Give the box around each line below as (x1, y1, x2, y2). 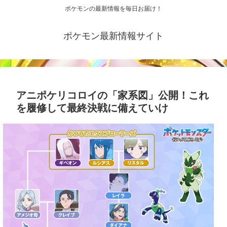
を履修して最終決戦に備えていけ (16, 102, 168, 114)
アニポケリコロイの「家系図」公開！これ (16, 90, 209, 101)
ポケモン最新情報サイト (63, 31, 164, 42)
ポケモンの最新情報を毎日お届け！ (65, 5, 162, 13)
